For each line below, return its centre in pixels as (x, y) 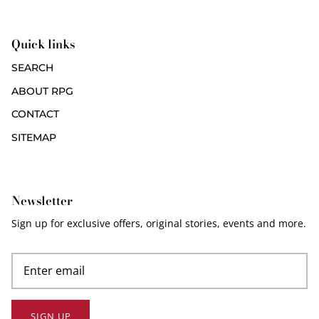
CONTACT (35, 114)
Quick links (43, 45)
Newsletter (42, 201)
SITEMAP (34, 137)
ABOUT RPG (42, 91)
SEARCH (32, 68)
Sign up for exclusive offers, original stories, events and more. (159, 224)
